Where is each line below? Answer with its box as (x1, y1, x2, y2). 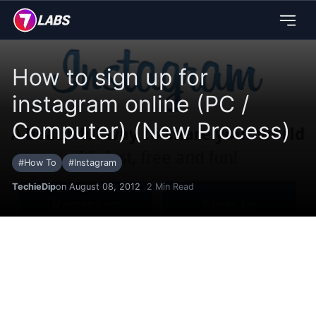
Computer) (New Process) (12, 117, 291, 145)
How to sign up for (12, 63, 208, 92)
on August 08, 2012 (56, 181, 140, 193)
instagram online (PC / (12, 90, 249, 119)
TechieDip (12, 181, 56, 193)
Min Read (152, 181, 194, 193)
